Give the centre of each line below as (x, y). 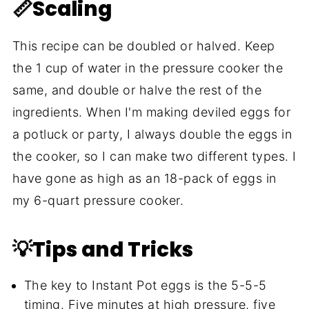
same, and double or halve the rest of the (137, 90)
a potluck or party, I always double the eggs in (152, 134)
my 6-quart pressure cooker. (98, 201)
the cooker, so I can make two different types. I (154, 157)
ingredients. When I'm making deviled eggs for (151, 112)
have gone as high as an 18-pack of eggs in (144, 179)
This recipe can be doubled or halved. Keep (143, 46)
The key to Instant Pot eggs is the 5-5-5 (145, 286)
